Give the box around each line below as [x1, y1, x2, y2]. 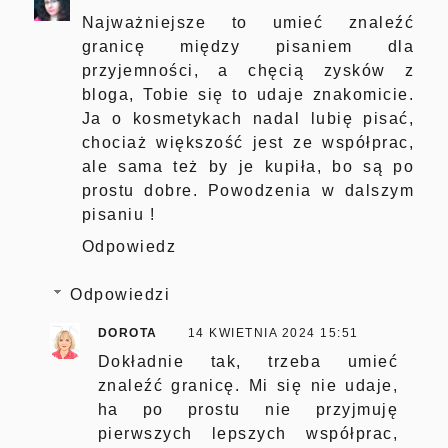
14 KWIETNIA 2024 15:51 [187, 326, 359, 341]
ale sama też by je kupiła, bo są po [81, 158, 415, 176]
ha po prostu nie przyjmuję [97, 401, 399, 419]
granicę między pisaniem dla [81, 38, 415, 56]
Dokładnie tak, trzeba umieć [97, 353, 399, 371]
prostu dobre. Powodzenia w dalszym [81, 182, 415, 200]
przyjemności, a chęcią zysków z [81, 62, 415, 80]
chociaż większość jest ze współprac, [81, 134, 415, 152]
